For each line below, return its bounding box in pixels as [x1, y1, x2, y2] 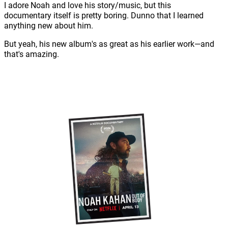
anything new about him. [4, 20, 93, 31]
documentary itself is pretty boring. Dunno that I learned [4, 10, 204, 20]
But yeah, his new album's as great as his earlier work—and [4, 38, 214, 49]
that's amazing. [4, 48, 61, 59]
